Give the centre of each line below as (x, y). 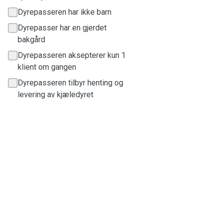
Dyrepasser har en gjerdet (62, 28)
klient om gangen (47, 67)
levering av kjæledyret (55, 95)
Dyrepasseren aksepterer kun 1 (72, 55)
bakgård (31, 40)
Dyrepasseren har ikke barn (65, 12)
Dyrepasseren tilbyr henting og (70, 83)
